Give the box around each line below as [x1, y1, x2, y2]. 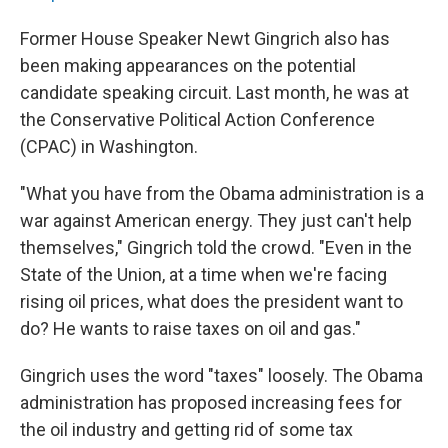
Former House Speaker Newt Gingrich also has [20, 28, 390, 49]
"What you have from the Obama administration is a [20, 183, 424, 204]
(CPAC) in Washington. [20, 136, 198, 157]
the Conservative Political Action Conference [20, 109, 375, 130]
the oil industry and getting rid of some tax [20, 419, 353, 440]
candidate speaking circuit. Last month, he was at [20, 82, 409, 103]
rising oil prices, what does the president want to [20, 291, 403, 312]
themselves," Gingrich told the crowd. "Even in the [20, 237, 412, 258]
